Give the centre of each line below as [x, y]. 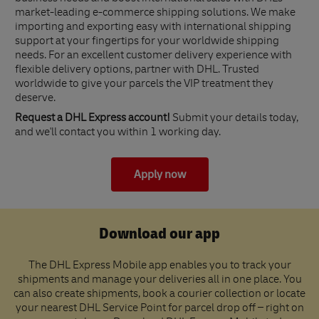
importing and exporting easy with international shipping [153, 28]
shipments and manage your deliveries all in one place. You [159, 281]
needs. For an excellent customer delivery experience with [153, 57]
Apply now [159, 175]
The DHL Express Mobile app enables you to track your [159, 267]
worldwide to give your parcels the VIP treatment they [144, 85]
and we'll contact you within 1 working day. [118, 134]
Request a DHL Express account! [93, 119]
